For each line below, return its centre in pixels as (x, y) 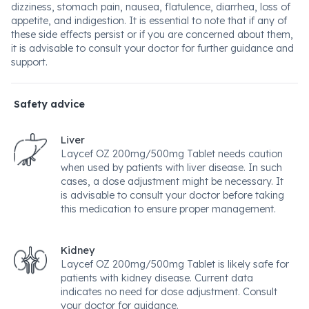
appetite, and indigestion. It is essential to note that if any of (149, 21)
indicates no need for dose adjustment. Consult (169, 292)
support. (29, 62)
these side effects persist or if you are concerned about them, (152, 34)
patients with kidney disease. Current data (157, 278)
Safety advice (49, 104)
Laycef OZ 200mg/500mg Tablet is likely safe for (175, 264)
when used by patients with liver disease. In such (171, 168)
